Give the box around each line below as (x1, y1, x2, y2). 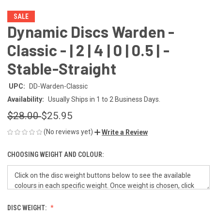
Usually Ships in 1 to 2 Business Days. (47, 95, 160, 103)
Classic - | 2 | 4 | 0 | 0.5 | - (7, 40, 170, 59)
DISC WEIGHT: (7, 203, 48, 212)
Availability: (7, 95, 44, 103)
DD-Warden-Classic (29, 82, 88, 90)
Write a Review (102, 128, 148, 136)
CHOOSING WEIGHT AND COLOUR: (7, 150, 105, 158)
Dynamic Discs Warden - (7, 22, 175, 41)
